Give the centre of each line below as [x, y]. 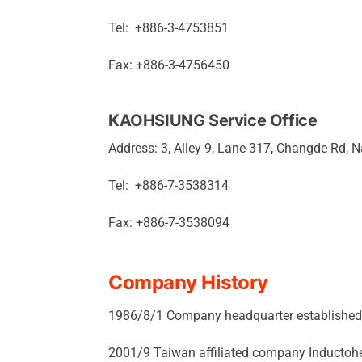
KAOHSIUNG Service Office [213, 120]
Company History [188, 282]
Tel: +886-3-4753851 [168, 28]
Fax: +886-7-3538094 [169, 223]
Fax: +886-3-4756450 [169, 65]
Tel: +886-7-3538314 [168, 185]
